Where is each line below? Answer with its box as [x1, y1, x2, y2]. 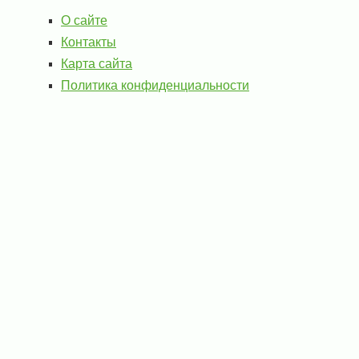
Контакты [61, 35, 116, 49]
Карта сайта [61, 57, 132, 71]
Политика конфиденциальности [61, 79, 249, 92]
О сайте [61, 14, 107, 27]
